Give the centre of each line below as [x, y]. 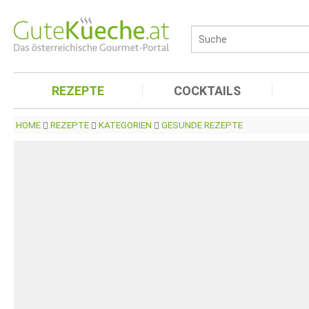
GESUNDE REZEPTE [202, 125]
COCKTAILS [207, 91]
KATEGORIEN [125, 125]
